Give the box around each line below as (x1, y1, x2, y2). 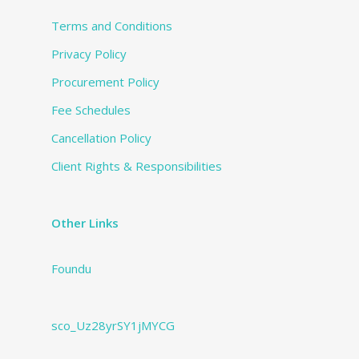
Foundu (51, 260, 91, 276)
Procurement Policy (51, 73, 159, 90)
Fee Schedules (51, 101, 131, 118)
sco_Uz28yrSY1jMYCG (51, 317, 175, 333)
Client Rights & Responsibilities (51, 157, 222, 174)
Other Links (51, 214, 119, 231)
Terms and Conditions (51, 17, 172, 34)
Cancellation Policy (51, 129, 151, 146)
